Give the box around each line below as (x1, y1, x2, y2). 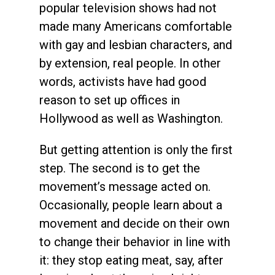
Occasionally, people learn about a (39, 197, 222, 212)
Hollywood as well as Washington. (39, 110, 226, 126)
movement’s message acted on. (39, 179, 211, 194)
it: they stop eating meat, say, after (39, 252, 223, 268)
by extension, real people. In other (39, 55, 221, 71)
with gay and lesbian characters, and (39, 37, 232, 52)
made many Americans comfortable (39, 18, 232, 34)
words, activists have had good (39, 74, 206, 89)
